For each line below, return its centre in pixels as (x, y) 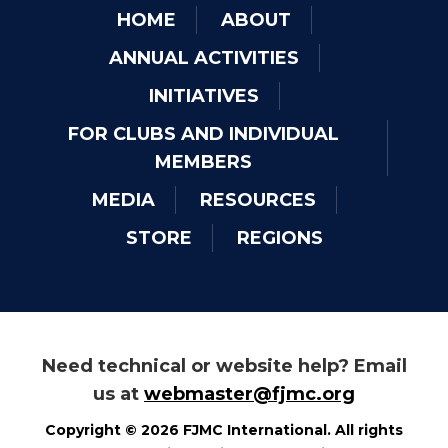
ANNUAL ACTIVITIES (203, 57)
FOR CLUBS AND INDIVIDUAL (203, 133)
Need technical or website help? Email (224, 365)
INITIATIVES (203, 95)
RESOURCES (257, 199)
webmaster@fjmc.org (249, 393)
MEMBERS (203, 161)
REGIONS (279, 237)
